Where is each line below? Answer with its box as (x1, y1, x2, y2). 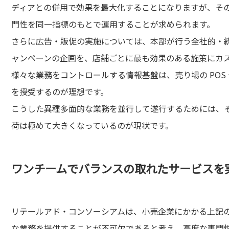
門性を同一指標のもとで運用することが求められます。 (11, 18, 215, 30)
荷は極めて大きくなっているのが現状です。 (11, 119, 173, 131)
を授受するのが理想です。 (11, 85, 108, 98)
